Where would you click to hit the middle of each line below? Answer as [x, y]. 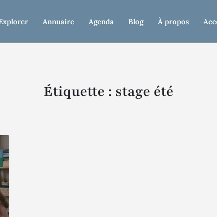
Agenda [101, 22]
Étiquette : [79, 92]
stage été [144, 92]
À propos [173, 22]
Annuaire [58, 22]
